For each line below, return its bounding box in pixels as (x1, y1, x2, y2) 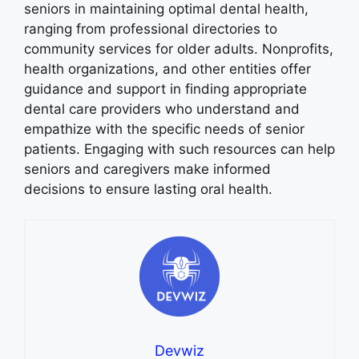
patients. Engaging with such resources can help (24, 140, 335, 157)
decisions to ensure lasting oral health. (24, 180, 272, 197)
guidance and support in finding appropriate (24, 80, 307, 97)
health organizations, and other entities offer (24, 60, 311, 77)
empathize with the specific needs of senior (24, 120, 305, 137)
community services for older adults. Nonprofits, (24, 40, 333, 57)
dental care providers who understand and (24, 100, 300, 117)
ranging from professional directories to (24, 20, 277, 37)
